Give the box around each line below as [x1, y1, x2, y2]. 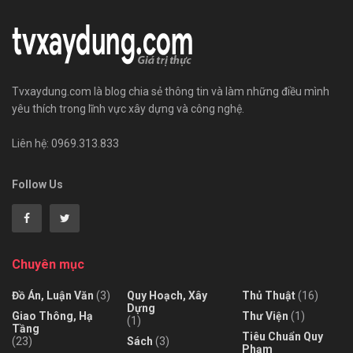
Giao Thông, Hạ [12, 310, 93, 323]
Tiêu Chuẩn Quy [242, 330, 323, 344]
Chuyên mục [12, 257, 84, 273]
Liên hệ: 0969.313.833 [12, 137, 119, 150]
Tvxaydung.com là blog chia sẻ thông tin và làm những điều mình [12, 85, 329, 98]
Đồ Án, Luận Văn [12, 289, 94, 303]
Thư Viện [242, 310, 288, 323]
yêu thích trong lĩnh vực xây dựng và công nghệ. [12, 102, 244, 116]
